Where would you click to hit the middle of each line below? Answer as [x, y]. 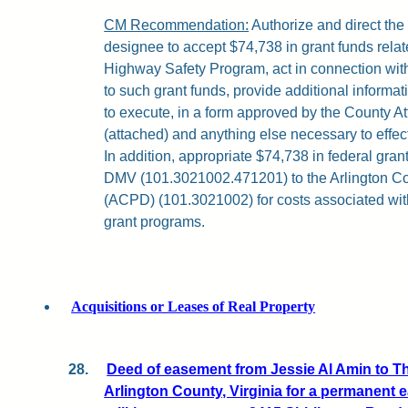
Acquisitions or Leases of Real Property [194, 306]
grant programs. [155, 221]
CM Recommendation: [177, 25]
